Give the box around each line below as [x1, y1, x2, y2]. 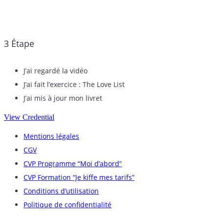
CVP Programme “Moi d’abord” [23, 158, 122, 168]
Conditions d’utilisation [23, 186, 99, 196]
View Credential [4, 112, 54, 121]
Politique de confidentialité [23, 199, 111, 209]
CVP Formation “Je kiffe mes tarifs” [23, 172, 134, 182]
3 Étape [4, 37, 34, 49]
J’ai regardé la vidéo [23, 66, 88, 75]
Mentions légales [23, 131, 79, 141]
